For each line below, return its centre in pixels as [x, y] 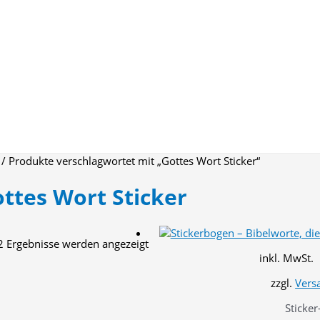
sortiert [166, 272]
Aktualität [172, 257]
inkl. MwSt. [287, 258]
